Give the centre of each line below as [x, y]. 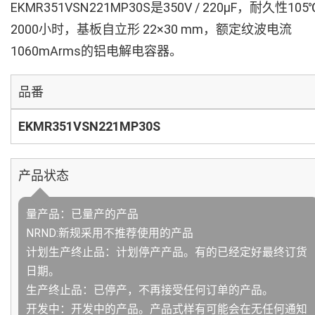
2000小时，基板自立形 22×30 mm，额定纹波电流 [151, 29]
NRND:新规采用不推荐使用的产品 [110, 233]
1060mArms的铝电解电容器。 [96, 51]
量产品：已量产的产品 [82, 214]
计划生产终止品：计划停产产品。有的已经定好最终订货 [167, 252]
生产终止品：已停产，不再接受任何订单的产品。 [150, 290]
